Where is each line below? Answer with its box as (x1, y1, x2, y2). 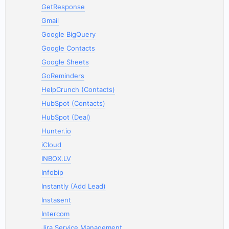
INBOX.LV (41, 154, 71, 163)
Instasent (41, 196, 71, 204)
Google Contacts (41, 44, 95, 52)
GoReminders (41, 72, 84, 80)
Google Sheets (41, 58, 89, 66)
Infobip (41, 168, 63, 176)
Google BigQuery (41, 30, 96, 38)
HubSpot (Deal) (41, 113, 90, 121)
